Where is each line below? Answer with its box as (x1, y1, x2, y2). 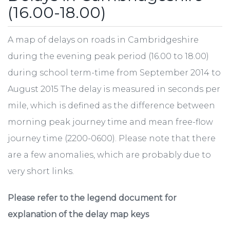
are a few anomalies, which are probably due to (8, 150, 211, 160)
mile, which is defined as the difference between (8, 101, 215, 111)
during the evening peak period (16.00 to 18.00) (8, 51, 209, 62)
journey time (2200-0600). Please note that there (8, 133, 216, 144)
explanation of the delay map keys (8, 209, 149, 220)
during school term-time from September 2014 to (8, 68, 221, 78)
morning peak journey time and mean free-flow (8, 117, 213, 127)
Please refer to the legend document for (8, 193, 177, 203)
